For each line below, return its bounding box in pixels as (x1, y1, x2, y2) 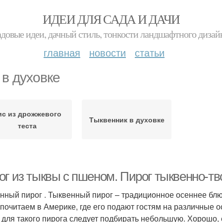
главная (44, 45, 80, 59)
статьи (135, 45, 165, 59)
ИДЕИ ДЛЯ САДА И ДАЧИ (42, 10, 180, 27)
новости (89, 45, 126, 59)
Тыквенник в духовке (89, 114, 165, 124)
